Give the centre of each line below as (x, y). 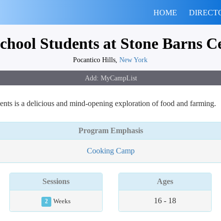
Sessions (56, 181)
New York (133, 60)
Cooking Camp (110, 151)
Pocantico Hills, (96, 60)
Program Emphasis (110, 130)
